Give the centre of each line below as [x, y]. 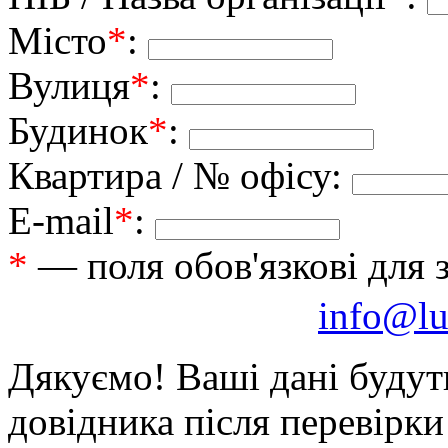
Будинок [78, 130]
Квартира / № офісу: [180, 175]
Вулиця [69, 85]
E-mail [61, 220]
